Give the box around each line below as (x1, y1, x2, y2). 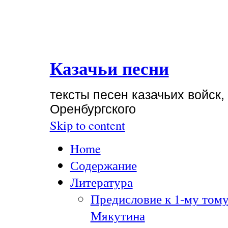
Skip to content (49, 117, 125, 134)
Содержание (70, 156, 137, 174)
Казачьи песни (49, 59, 169, 79)
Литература (70, 173, 133, 190)
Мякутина (90, 207, 145, 224)
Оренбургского (49, 102, 136, 117)
